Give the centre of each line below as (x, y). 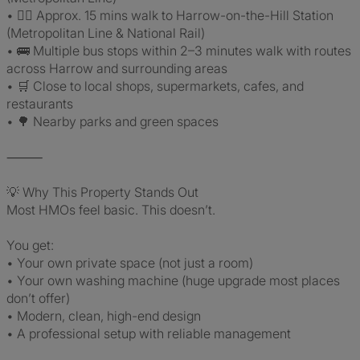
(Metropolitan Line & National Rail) (106, 33)
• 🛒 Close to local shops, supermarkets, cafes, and (155, 86)
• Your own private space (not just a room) (130, 263)
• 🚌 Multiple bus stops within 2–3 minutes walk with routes (179, 51)
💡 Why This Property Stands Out (102, 192)
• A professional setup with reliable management (149, 333)
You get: (30, 245)
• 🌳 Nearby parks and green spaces (112, 121)
